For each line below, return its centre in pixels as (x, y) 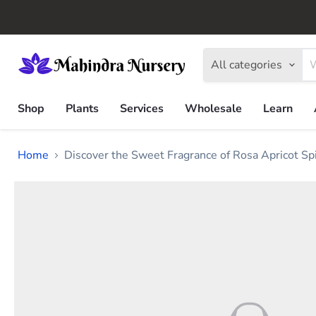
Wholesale (213, 109)
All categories (247, 65)
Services (142, 109)
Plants (82, 109)
